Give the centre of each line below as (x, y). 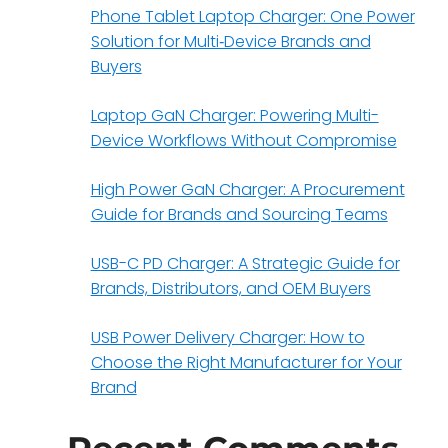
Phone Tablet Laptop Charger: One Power (252, 17)
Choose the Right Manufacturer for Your (246, 363)
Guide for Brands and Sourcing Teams (239, 215)
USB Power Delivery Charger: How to (227, 338)
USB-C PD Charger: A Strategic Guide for (245, 264)
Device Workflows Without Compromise (243, 141)
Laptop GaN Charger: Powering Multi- (234, 116)
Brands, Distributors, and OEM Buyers (230, 289)
